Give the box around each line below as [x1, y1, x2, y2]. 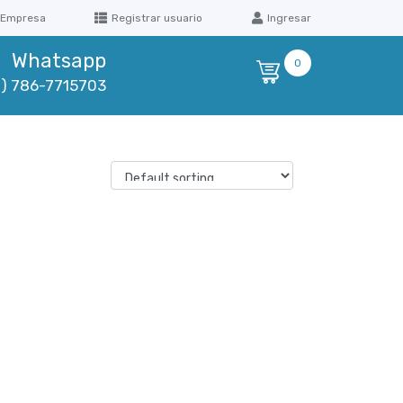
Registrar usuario [111, 12, 202, 24]
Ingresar [267, 12, 311, 24]
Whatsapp [11, 49, 106, 73]
